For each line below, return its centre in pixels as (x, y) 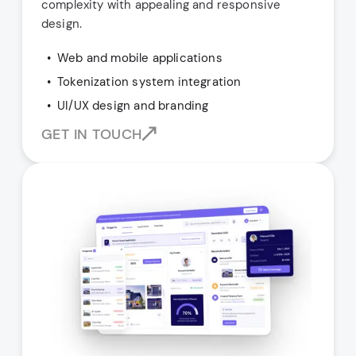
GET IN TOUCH (92, 134)
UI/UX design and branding (133, 105)
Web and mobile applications (140, 58)
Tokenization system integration (149, 81)
